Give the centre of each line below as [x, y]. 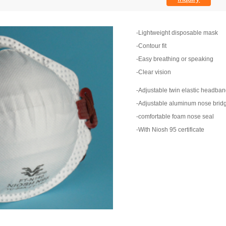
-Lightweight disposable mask [177, 33]
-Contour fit [152, 46]
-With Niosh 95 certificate [171, 130]
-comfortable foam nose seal [175, 117]
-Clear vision [154, 72]
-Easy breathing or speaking [175, 59]
